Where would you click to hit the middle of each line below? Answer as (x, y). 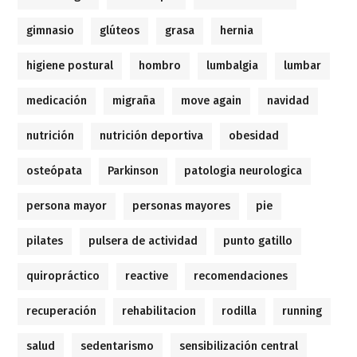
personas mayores (182, 206)
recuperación (62, 312)
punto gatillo (258, 241)
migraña (134, 101)
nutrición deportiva (152, 136)
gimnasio (51, 31)
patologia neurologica (243, 171)
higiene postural (70, 66)
